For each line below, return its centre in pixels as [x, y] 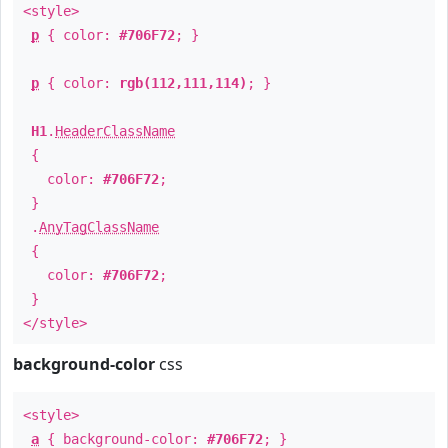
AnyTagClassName [99, 227]
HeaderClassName [115, 131]
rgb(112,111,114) [183, 83]
